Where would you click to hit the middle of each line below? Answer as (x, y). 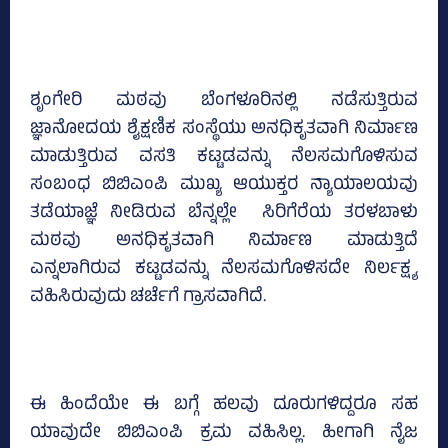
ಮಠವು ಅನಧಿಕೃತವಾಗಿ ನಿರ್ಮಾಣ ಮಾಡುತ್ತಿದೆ (224, 242)
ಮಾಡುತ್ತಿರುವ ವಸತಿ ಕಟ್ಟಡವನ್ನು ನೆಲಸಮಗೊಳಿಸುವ (224, 158)
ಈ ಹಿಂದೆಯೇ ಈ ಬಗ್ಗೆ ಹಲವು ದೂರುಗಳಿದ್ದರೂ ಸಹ (224, 406)
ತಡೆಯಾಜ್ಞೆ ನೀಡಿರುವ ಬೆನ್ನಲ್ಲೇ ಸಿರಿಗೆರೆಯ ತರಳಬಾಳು (224, 214)
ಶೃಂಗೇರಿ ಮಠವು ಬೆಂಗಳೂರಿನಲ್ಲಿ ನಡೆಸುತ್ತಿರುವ (224, 102)
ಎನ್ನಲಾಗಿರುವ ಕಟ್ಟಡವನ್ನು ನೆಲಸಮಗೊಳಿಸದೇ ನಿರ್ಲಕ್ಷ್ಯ (224, 270)
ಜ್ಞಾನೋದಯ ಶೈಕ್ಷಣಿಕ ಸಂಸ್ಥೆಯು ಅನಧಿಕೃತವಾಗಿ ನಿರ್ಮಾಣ (224, 130)
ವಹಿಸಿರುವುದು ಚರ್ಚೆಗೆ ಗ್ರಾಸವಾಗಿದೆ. (148, 298)
